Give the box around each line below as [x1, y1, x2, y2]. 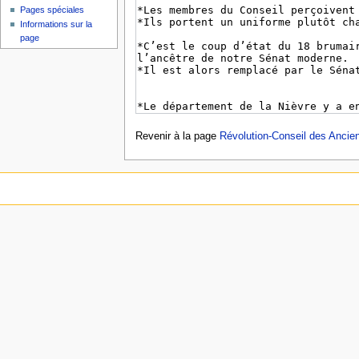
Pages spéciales [20, 5, 85, 15]
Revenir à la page [135, 131, 220, 143]
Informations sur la [20, 19, 93, 30]
